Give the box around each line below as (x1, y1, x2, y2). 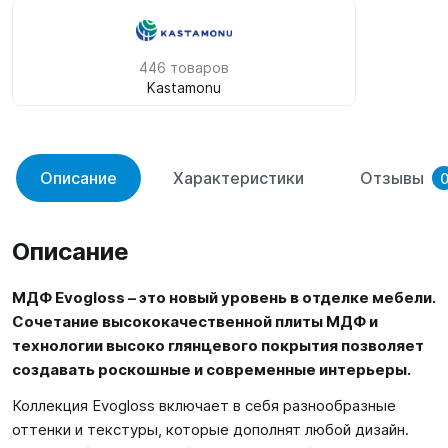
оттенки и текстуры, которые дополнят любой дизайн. (12, 420, 409, 439)
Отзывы (360, 168, 424, 188)
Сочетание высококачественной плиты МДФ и (12, 312, 378, 331)
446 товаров (139, 59, 229, 76)
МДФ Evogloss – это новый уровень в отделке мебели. (12, 288, 435, 307)
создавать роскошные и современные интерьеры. (12, 360, 411, 379)
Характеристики (173, 168, 304, 188)
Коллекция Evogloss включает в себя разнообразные (12, 396, 396, 415)
